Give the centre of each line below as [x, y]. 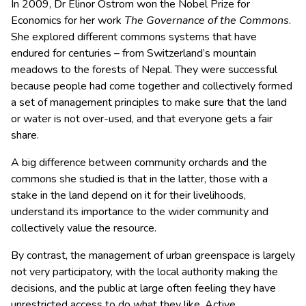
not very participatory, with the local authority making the [144, 272]
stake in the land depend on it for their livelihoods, [128, 196]
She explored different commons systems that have [134, 37]
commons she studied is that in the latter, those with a [139, 179]
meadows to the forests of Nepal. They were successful [144, 70]
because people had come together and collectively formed [152, 86]
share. [25, 136]
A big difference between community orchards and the [139, 163]
